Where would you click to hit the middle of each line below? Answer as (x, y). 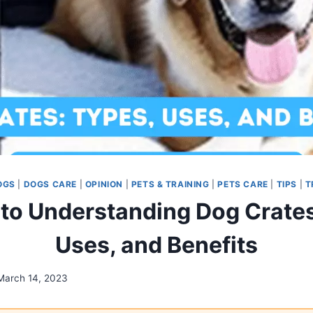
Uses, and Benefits (156, 245)
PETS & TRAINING (170, 184)
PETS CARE (243, 184)
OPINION (104, 184)
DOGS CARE (50, 184)
